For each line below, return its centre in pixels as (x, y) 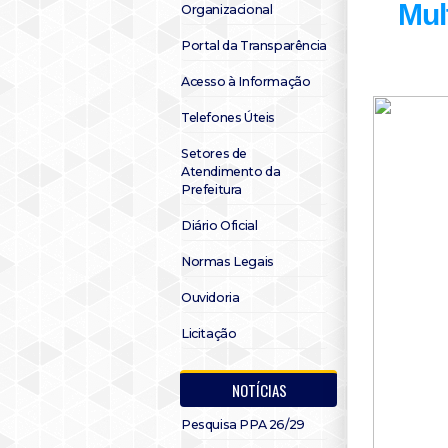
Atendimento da (231, 171)
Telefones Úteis (228, 117)
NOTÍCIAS (259, 390)
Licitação (209, 333)
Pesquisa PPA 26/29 (243, 424)
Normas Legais (227, 261)
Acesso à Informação (246, 81)
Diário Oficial (219, 225)
